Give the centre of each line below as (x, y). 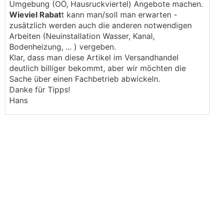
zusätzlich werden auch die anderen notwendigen (100, 25)
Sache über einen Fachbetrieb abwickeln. (85, 79)
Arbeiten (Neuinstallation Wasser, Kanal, (82, 36)
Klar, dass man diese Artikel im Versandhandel (94, 57)
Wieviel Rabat (35, 15)
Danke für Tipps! (40, 90)
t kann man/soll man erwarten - (119, 15)
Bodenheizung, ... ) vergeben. (63, 47)
